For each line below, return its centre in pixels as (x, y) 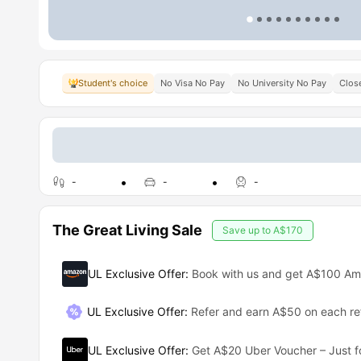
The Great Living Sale (127, 230)
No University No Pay (282, 83)
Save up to (248, 230)
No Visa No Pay (193, 83)
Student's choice (113, 83)
